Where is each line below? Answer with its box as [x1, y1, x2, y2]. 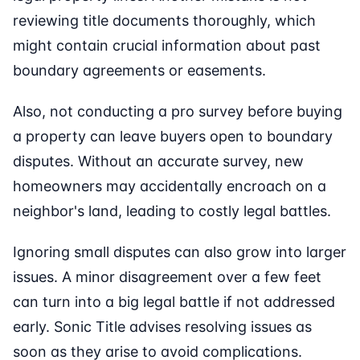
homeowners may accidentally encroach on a [13, 178, 326, 195]
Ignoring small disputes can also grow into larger [13, 243, 346, 261]
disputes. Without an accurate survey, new [13, 153, 304, 170]
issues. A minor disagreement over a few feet [13, 268, 321, 286]
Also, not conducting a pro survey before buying [13, 103, 342, 121]
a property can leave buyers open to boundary [13, 128, 333, 145]
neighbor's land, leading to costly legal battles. [13, 202, 331, 220]
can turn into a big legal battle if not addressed [13, 293, 335, 311]
